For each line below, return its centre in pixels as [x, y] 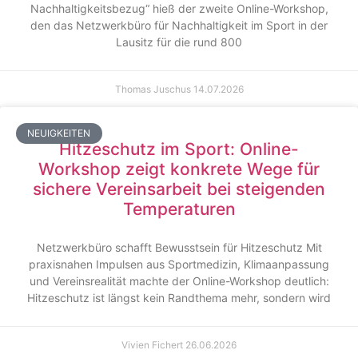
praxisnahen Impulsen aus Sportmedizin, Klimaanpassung [179, 264]
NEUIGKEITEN [59, 133]
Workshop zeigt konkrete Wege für [179, 169]
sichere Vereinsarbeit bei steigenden [179, 189]
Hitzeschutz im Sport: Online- [179, 149]
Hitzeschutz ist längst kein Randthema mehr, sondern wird [179, 297]
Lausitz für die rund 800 [179, 42]
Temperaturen [179, 209]
